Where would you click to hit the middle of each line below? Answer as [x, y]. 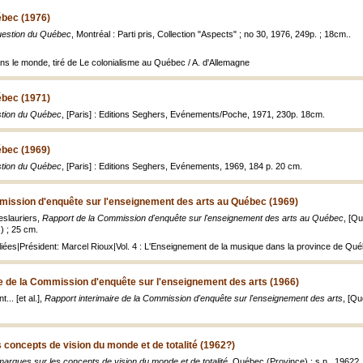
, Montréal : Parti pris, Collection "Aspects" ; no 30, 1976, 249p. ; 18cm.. [211, 34]
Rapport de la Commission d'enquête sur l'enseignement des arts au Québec [193, 218]
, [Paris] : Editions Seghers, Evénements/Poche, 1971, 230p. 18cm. [193, 114]
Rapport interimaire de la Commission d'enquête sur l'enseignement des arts [194, 298]
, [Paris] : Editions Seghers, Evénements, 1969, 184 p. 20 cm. [182, 166]
